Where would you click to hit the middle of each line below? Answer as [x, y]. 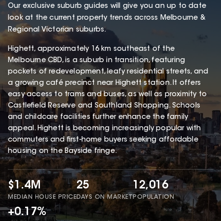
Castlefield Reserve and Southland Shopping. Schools [104, 106]
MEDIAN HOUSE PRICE [42, 198]
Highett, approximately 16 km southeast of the [92, 50]
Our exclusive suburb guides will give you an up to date [107, 7]
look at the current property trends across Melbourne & [107, 18]
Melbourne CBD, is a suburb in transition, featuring [97, 61]
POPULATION [153, 198]
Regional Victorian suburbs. [58, 30]
